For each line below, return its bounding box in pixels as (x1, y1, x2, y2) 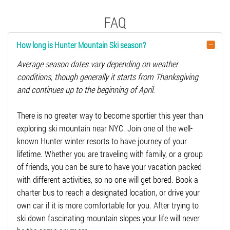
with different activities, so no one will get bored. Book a (17, 173, 198, 185)
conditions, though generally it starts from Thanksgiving (17, 70, 198, 83)
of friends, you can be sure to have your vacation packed (17, 160, 202, 172)
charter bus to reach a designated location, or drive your (17, 186, 200, 198)
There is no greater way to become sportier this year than (17, 109, 203, 121)
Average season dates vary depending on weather (17, 57, 178, 70)
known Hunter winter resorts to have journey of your (17, 135, 187, 147)
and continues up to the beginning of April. (17, 83, 155, 95)
